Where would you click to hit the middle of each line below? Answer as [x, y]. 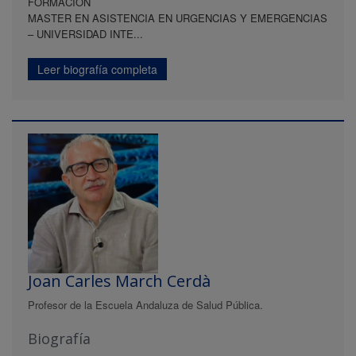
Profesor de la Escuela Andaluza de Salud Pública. [145, 305]
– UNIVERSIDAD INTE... [85, 34]
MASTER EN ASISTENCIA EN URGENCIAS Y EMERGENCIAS [178, 18]
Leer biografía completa [97, 69]
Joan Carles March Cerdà [119, 281]
